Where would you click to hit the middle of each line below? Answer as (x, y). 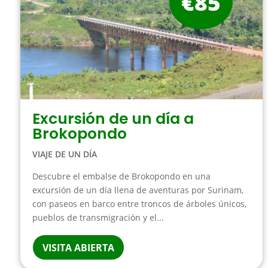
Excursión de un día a (113, 118)
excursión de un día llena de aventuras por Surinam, (138, 190)
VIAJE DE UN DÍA (64, 154)
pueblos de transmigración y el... (98, 217)
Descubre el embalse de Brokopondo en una (121, 176)
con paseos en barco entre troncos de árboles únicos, (139, 203)
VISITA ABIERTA (78, 247)
